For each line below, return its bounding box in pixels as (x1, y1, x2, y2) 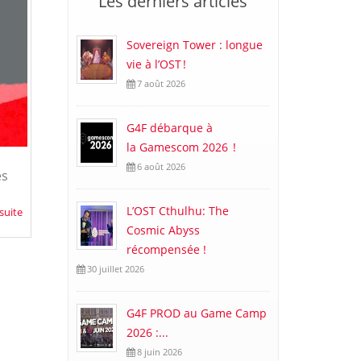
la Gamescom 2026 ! (126, 139, 239, 155)
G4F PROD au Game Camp (126, 305, 267, 321)
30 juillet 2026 (84, 263, 144, 275)
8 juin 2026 (134, 346, 182, 358)
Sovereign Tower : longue (126, 37, 263, 52)
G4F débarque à (126, 120, 213, 135)
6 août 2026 (134, 160, 185, 172)
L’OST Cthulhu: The (126, 203, 229, 218)
